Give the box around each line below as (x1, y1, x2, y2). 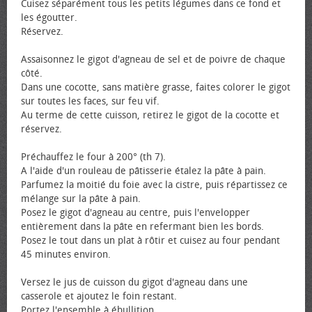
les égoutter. (21, 12, 77, 24)
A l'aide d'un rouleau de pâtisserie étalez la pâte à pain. (21, 165, 266, 177)
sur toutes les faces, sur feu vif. (21, 95, 159, 107)
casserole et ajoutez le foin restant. (21, 290, 177, 302)
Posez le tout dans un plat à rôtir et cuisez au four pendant (21, 235, 280, 247)
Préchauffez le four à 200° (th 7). (21, 151, 166, 163)
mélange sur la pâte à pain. (21, 193, 141, 205)
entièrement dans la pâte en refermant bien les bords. (21, 221, 264, 233)
